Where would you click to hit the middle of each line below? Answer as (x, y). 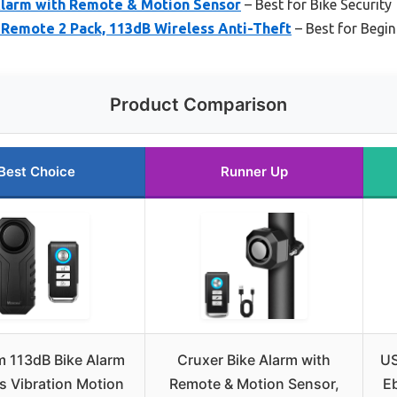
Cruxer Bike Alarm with (254, 359)
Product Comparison (198, 104)
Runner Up (254, 171)
